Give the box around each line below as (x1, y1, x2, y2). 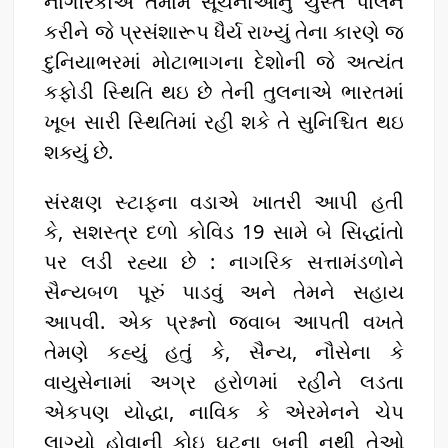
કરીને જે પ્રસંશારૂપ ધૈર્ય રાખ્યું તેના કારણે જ (44, 17, 404, 45)
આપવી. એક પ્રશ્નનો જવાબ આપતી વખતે (44, 307, 404, 335)
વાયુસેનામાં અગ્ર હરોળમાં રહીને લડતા (44, 367, 404, 395)
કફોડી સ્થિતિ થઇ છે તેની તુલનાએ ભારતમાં (44, 77, 404, 105)
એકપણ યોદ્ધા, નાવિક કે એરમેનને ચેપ (44, 397, 404, 425)
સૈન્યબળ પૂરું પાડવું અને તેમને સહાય (44, 277, 404, 305)
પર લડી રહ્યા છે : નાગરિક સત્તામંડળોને (44, 247, 404, 275)
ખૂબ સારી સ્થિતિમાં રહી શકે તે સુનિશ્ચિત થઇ (44, 107, 404, 135)
